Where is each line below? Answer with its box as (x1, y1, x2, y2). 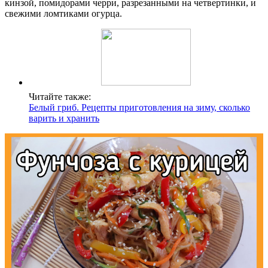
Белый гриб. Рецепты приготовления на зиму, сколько (29, 102, 250, 112)
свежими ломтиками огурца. (5, 8, 122, 19)
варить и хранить (29, 112, 99, 123)
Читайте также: (29, 91, 91, 102)
